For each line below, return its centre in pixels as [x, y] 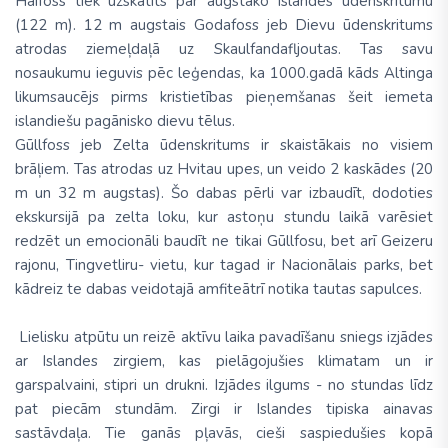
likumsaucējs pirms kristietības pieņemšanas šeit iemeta [224, 97]
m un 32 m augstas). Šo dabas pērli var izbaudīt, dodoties [224, 193]
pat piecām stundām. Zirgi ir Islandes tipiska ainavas [224, 409]
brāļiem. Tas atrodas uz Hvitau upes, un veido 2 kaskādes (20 [224, 169]
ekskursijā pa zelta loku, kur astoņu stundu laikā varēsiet [224, 217]
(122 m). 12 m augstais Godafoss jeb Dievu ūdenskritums [224, 25]
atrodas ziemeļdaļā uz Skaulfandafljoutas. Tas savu [224, 49]
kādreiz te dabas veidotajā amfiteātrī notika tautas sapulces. [218, 289]
